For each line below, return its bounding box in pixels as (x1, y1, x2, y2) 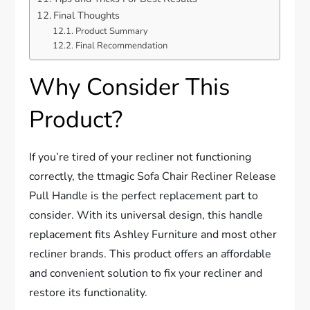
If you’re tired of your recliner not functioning (29, 149, 252, 165)
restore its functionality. (29, 285, 148, 301)
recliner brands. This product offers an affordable (29, 246, 272, 262)
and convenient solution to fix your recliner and (29, 266, 263, 282)
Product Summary (75, 25, 148, 38)
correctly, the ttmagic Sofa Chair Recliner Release (29, 169, 277, 185)
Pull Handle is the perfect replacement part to (29, 188, 259, 204)
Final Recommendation (75, 39, 167, 53)
